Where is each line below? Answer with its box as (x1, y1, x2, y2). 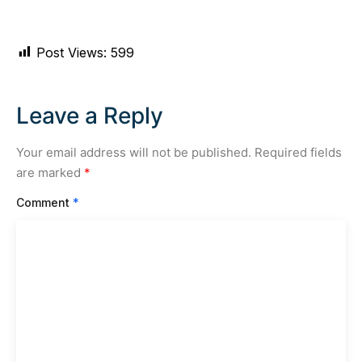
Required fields (255, 144, 342, 160)
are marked (16, 164, 84, 180)
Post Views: (36, 44, 107, 61)
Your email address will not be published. (16, 144, 251, 160)
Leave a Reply (16, 101, 163, 129)
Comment (16, 195, 73, 209)
